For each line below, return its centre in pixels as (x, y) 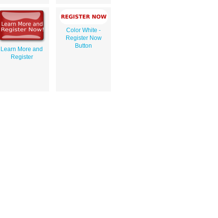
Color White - (83, 30)
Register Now (83, 38)
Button (83, 45)
